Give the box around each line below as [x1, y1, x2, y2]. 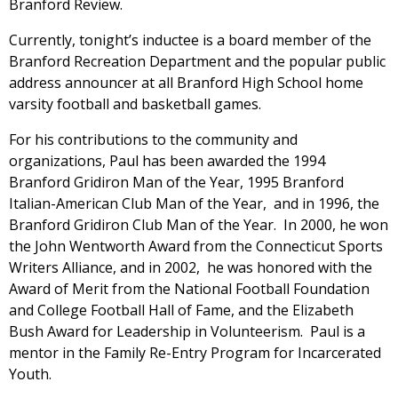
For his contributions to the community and [9, 129, 298, 149]
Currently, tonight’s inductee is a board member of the [9, 29, 371, 50]
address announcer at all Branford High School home [9, 72, 363, 92]
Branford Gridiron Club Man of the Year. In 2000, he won [9, 214, 388, 235]
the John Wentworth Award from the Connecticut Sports [9, 235, 383, 256]
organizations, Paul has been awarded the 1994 [9, 150, 325, 171]
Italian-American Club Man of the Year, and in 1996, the [9, 193, 379, 213]
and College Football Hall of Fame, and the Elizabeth [9, 299, 354, 320]
